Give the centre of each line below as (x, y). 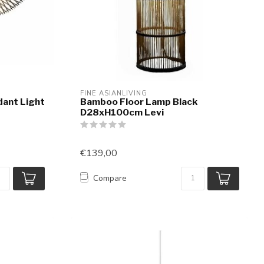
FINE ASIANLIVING (114, 93)
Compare (110, 179)
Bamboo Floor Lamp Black (139, 101)
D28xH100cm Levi (122, 112)
